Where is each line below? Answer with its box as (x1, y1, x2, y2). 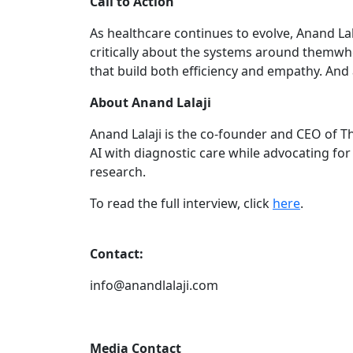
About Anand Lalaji (90, 93, 211, 111)
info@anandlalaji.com (90, 276, 218, 294)
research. (90, 162, 146, 180)
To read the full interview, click (90, 194, 273, 212)
